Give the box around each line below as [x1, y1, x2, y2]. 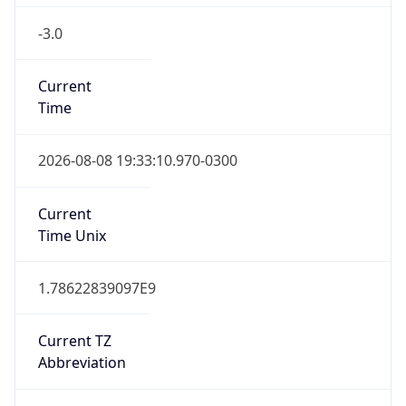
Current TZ [37, 331, 111, 352]
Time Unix [37, 225, 106, 246]
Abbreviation [37, 353, 126, 373]
